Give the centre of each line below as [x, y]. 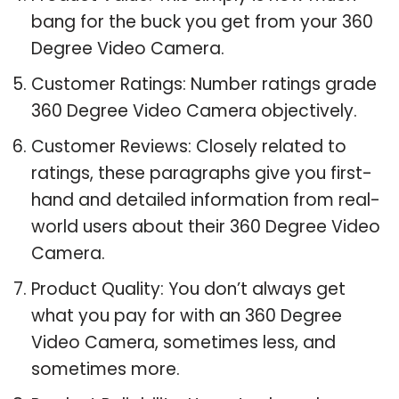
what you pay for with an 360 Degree [187, 315]
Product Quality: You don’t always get [188, 289]
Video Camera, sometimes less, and [183, 342]
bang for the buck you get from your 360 [202, 21]
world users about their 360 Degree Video [206, 226]
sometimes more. [106, 369]
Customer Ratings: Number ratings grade [204, 84]
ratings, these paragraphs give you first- [202, 173]
